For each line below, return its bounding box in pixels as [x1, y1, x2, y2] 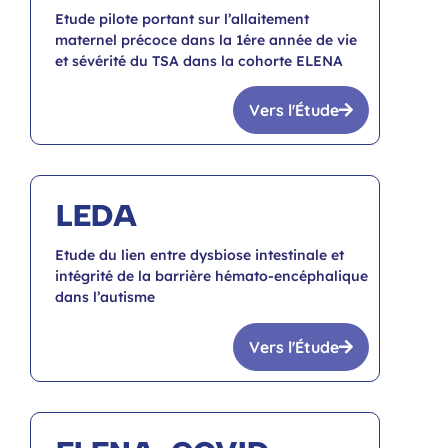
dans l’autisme [55, 288, 155, 307]
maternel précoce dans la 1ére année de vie [55, 31, 357, 50]
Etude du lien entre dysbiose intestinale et [55, 246, 344, 265]
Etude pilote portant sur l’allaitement [55, 10, 309, 29]
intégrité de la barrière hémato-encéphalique [55, 267, 368, 286]
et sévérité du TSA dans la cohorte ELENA [55, 52, 343, 71]
